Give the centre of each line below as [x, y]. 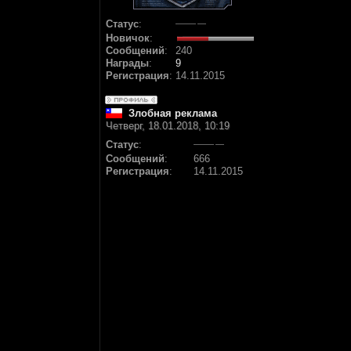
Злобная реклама [173, 113]
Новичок [128, 38]
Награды [127, 63]
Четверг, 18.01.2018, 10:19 [168, 126]
